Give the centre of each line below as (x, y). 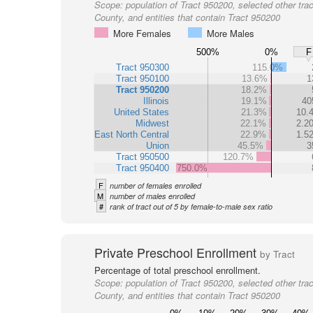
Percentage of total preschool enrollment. (177, 270)
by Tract (277, 254)
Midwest (152, 123)
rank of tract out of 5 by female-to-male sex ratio (191, 206)
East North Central (131, 134)
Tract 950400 (142, 168)
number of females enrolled (155, 185)
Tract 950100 (142, 78)
